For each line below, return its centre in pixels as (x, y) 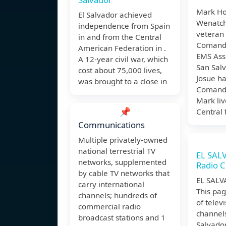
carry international (111, 184)
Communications (111, 125)
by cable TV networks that (124, 173)
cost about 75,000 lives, (120, 70)
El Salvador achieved (115, 15)
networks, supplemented (122, 162)
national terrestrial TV (117, 151)
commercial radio (109, 207)
